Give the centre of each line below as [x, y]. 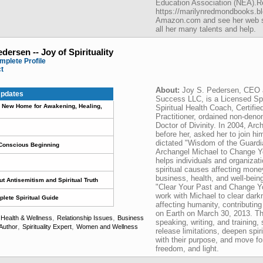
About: [169, 90]
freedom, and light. [187, 249]
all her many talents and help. [206, 29]
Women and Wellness [107, 227]
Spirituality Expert [47, 227]
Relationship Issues [85, 218]
